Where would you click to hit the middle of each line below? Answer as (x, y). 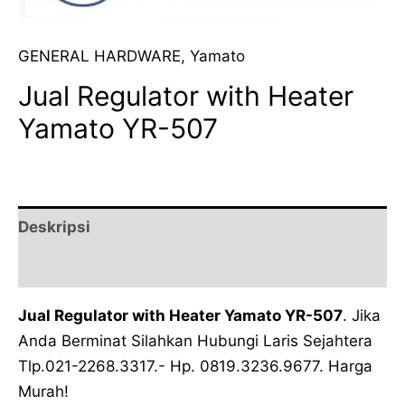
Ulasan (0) (58, 267)
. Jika (362, 316)
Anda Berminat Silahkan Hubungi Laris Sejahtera (195, 341)
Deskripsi (54, 226)
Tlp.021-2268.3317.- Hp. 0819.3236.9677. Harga (195, 366)
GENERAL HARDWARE (99, 56)
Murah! (43, 391)
